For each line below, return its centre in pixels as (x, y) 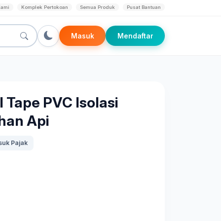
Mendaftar (135, 36)
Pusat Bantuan (144, 7)
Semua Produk (97, 7)
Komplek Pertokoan (45, 7)
